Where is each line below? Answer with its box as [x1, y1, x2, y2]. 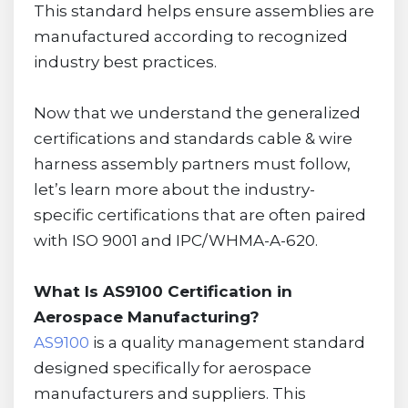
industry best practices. [33, 52, 217, 71]
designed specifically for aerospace [33, 358, 311, 377]
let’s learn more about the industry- [33, 179, 315, 199]
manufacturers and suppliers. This [33, 383, 306, 403]
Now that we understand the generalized [33, 103, 361, 122]
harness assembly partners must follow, [33, 154, 351, 173]
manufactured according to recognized [33, 26, 348, 46]
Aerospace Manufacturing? [33, 307, 260, 326]
